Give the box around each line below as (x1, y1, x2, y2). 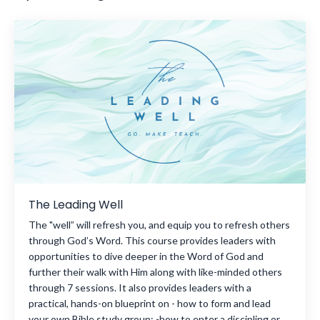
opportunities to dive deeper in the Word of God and (29, 250, 264, 263)
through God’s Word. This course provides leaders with (29, 234, 276, 247)
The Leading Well (29, 196, 123, 214)
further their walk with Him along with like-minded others (29, 266, 282, 279)
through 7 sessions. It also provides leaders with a (29, 281, 251, 294)
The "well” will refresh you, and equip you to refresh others (29, 219, 290, 231)
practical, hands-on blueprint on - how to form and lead (29, 297, 271, 310)
